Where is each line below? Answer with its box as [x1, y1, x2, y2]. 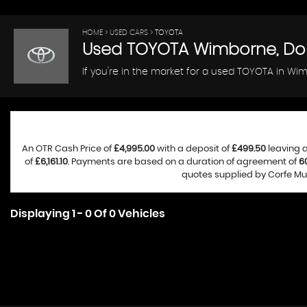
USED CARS [110, 29, 148, 36]
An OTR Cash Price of [21, 145, 114, 153]
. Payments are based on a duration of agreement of [67, 158, 299, 167]
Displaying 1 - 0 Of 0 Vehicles [10, 208, 165, 219]
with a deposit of [154, 145, 232, 153]
